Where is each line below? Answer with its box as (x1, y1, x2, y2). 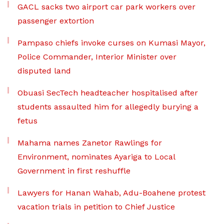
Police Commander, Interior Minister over (17, 52, 176, 62)
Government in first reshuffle (17, 166, 130, 176)
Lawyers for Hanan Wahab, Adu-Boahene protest (17, 188, 205, 198)
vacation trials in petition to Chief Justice (17, 202, 175, 212)
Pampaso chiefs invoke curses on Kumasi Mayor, (17, 38, 205, 48)
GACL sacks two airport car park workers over (17, 2, 195, 12)
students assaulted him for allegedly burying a (17, 102, 198, 112)
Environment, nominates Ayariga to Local (17, 152, 175, 162)
